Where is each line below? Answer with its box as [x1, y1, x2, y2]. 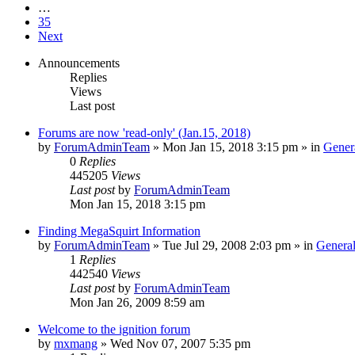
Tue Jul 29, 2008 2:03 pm [162, 238, 291, 252]
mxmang [54, 336, 97, 350]
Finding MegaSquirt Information [38, 223, 200, 238]
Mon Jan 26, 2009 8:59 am [70, 295, 204, 309]
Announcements [38, 55, 120, 70]
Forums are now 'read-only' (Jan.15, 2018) [38, 125, 250, 139]
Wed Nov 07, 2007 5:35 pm [110, 336, 250, 350]
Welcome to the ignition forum [38, 322, 190, 336]
